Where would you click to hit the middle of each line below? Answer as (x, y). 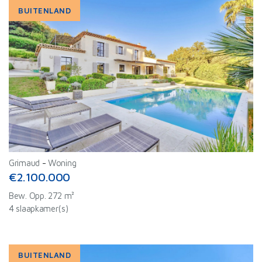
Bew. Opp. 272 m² (42, 196)
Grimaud (24, 163)
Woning (62, 163)
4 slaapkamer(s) (39, 208)
